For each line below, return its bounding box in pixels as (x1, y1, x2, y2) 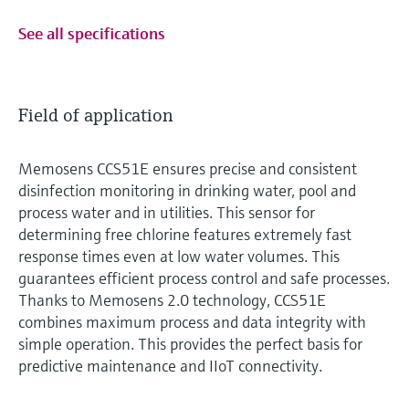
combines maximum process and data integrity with (18, 310, 366, 332)
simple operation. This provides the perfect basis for (18, 332, 362, 354)
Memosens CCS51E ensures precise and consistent (18, 157, 357, 179)
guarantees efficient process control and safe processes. (18, 267, 390, 288)
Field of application (18, 103, 173, 127)
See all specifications (18, 22, 165, 44)
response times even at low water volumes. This (18, 245, 340, 267)
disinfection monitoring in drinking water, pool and (18, 179, 356, 201)
